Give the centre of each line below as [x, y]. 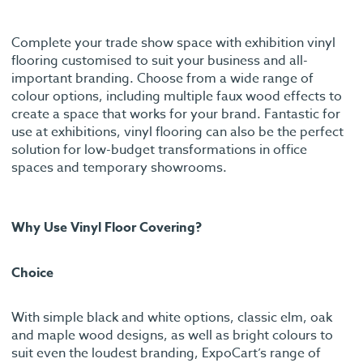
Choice [32, 273]
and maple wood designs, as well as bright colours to [172, 335]
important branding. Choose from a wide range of [162, 78]
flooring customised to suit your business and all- [160, 60]
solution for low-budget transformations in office [159, 149]
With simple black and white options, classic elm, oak [172, 317]
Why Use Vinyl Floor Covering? [107, 227]
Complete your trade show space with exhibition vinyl [173, 43]
